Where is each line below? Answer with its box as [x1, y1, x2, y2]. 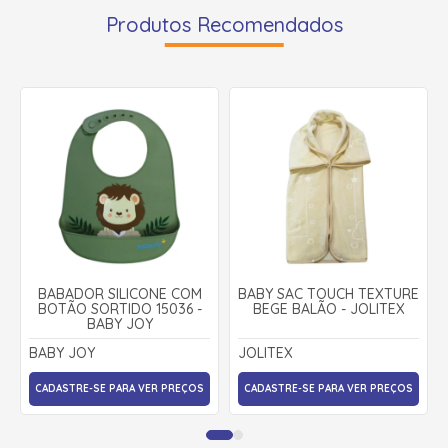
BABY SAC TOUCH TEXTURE [238, 284, 419, 303]
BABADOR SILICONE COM [37, 284, 202, 303]
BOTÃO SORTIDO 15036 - [37, 299, 202, 318]
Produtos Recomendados [105, 11, 343, 37]
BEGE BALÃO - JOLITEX [252, 299, 405, 318]
